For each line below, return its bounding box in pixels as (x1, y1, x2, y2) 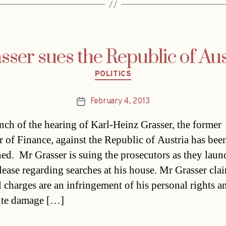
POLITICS (94, 70, 132, 80)
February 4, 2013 (90, 96, 150, 106)
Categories (112, 64, 156, 76)
